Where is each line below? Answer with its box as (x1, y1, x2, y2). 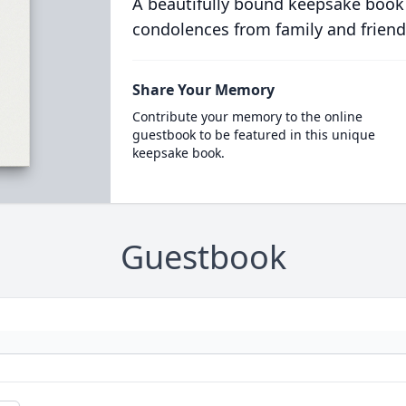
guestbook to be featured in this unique (131, 126, 375, 143)
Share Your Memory (131, 80, 275, 100)
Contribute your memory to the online (131, 108, 362, 125)
